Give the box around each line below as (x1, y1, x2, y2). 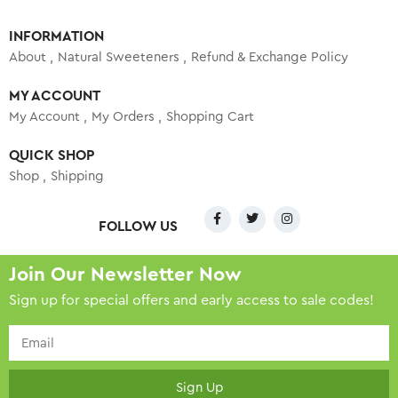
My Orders (92, 110, 155, 124)
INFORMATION (9, 29, 104, 44)
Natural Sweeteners (58, 51, 179, 65)
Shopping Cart (166, 110, 254, 124)
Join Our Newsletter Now (9, 265, 242, 285)
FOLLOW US (98, 219, 178, 234)
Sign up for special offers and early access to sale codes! (9, 293, 374, 308)
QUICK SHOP (9, 148, 95, 163)
